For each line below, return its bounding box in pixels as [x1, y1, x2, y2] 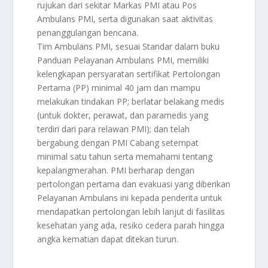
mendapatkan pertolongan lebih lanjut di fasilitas [37, 206, 226, 218]
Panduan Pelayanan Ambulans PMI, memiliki [37, 54, 209, 66]
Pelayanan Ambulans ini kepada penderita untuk [37, 192, 223, 204]
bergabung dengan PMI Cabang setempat [37, 137, 199, 149]
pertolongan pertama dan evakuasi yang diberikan [37, 178, 231, 190]
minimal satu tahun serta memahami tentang [37, 151, 213, 163]
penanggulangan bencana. [37, 27, 139, 39]
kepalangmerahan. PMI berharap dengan [37, 165, 195, 176]
